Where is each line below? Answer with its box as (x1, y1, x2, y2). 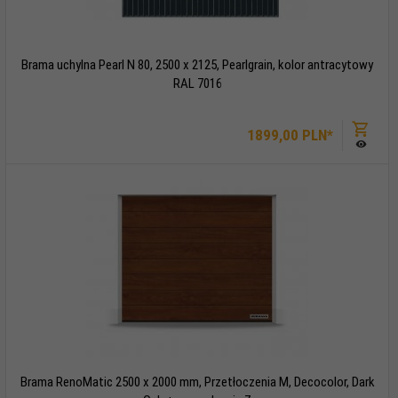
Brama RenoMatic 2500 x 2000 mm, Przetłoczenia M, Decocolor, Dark (20, 373, 375, 390)
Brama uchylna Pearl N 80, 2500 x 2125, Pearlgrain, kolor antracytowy (21, 56, 373, 73)
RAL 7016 (172, 75, 222, 92)
